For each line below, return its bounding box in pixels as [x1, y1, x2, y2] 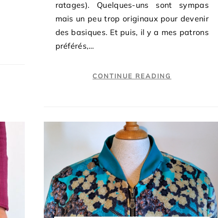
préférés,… [55, 40, 94, 51]
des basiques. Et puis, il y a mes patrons [55, 27, 209, 37]
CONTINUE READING [92, 72, 172, 80]
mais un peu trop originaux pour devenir [55, 13, 209, 23]
